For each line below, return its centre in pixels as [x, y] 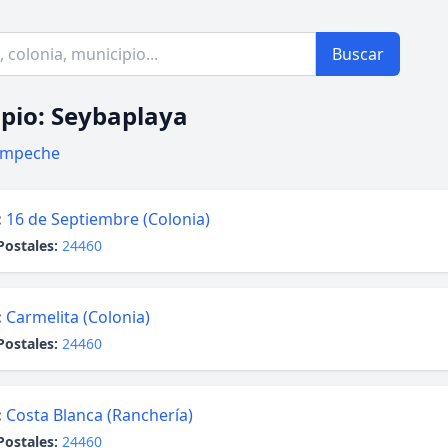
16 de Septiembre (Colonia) [108, 219]
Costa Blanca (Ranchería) [99, 415]
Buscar [358, 54]
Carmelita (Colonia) [78, 317]
